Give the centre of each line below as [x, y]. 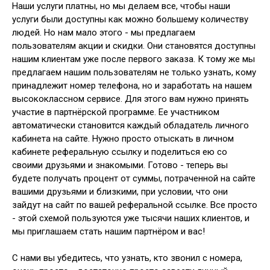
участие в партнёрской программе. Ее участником [116, 112]
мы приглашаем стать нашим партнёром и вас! [108, 231]
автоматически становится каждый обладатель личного [130, 125]
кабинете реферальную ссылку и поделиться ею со [120, 152]
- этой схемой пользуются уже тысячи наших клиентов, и [131, 218]
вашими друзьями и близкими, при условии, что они [120, 191]
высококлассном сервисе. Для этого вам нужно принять [130, 99]
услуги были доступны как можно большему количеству [130, 19]
